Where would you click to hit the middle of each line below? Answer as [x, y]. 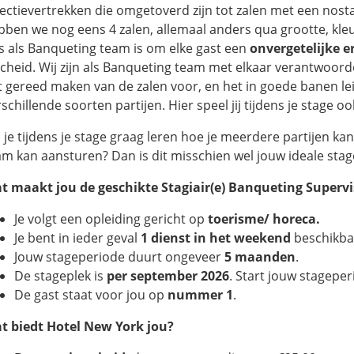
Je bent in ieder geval [77, 238]
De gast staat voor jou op [91, 295]
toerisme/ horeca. [264, 219]
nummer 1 [200, 295]
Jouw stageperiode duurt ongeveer [119, 257]
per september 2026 [168, 276]
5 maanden [260, 257]
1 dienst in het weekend [216, 238]
